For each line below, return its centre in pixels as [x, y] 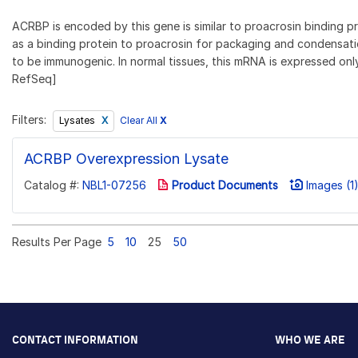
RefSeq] [34, 78]
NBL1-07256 [114, 185]
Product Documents [223, 185]
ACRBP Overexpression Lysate [126, 158]
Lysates [78, 121]
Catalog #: [53, 185]
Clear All [140, 121]
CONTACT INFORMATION [75, 340]
